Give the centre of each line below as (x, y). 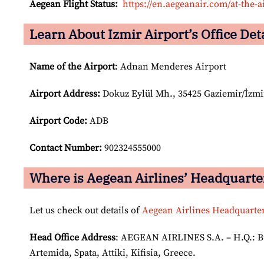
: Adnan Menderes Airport (171, 67)
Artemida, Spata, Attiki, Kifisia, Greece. (113, 253)
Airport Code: (58, 121)
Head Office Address (72, 238)
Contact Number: (66, 148)
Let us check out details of (86, 211)
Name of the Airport (72, 67)
